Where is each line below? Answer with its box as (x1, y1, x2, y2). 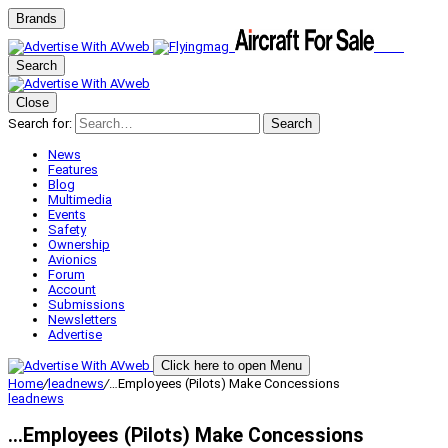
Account (48, 282, 96, 297)
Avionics (48, 252, 97, 267)
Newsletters (48, 312, 117, 327)
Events (48, 207, 86, 222)
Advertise (48, 327, 102, 342)
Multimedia (48, 192, 112, 207)
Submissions (48, 297, 125, 312)
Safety (48, 222, 86, 237)
